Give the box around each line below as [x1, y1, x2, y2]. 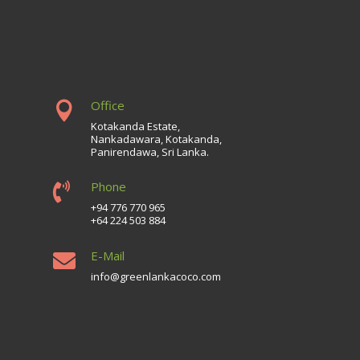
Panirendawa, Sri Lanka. [91, 145, 210, 160]
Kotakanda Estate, [91, 119, 181, 134]
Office [91, 97, 125, 114]
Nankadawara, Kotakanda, [91, 132, 223, 147]
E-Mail [91, 247, 125, 264]
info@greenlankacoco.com [91, 268, 222, 284]
